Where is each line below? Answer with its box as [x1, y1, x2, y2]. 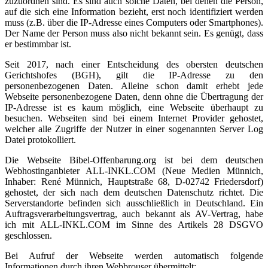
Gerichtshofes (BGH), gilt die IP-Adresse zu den [5, 70, 263, 80]
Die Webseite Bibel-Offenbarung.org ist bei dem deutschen [5, 155, 263, 165]
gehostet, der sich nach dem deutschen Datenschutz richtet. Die [5, 187, 263, 197]
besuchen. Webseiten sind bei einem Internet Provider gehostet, [5, 113, 263, 123]
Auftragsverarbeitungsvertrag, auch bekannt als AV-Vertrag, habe [5, 209, 263, 219]
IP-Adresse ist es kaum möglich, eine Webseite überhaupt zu [5, 102, 263, 112]
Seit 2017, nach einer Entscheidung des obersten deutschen [5, 59, 263, 69]
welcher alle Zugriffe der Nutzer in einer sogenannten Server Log [5, 124, 263, 134]
